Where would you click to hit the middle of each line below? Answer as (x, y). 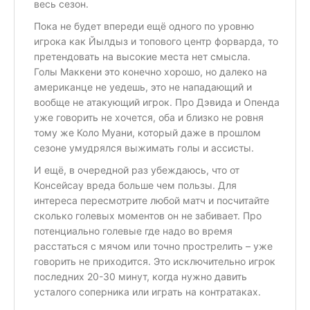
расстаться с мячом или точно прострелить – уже (153, 246)
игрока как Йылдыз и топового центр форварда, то (156, 41)
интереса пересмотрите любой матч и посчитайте (152, 200)
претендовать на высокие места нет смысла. (142, 56)
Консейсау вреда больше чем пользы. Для (135, 185)
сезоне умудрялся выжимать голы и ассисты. (144, 147)
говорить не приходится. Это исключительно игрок (155, 261)
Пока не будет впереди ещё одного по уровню (144, 26)
